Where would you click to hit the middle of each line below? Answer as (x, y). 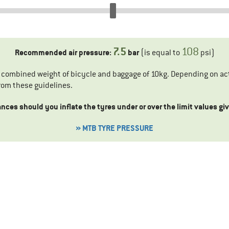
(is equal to (160, 53)
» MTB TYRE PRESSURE (114, 128)
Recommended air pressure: (64, 53)
